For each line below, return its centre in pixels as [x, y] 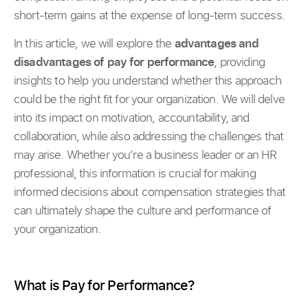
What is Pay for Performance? [104, 285]
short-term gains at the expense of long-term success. [149, 14]
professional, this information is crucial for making [135, 173]
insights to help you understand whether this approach [147, 80]
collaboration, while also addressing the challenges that [149, 136]
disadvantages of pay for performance [114, 62]
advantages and [216, 43]
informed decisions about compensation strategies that [150, 192]
